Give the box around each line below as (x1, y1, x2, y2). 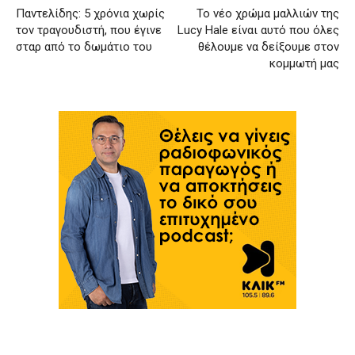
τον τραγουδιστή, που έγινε (16, 23, 162, 37)
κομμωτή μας (269, 56, 339, 71)
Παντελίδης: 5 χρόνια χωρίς (16, 6, 165, 21)
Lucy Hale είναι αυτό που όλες (177, 23, 339, 37)
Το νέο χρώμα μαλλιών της (197, 6, 339, 21)
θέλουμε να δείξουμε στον (198, 40, 339, 54)
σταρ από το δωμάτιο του (16, 40, 152, 54)
